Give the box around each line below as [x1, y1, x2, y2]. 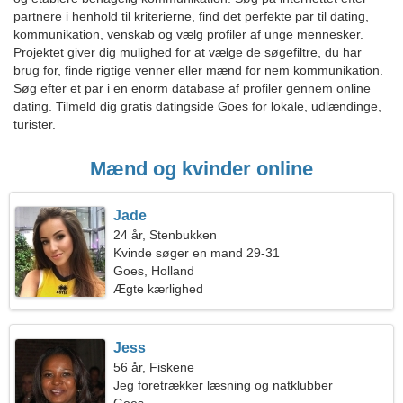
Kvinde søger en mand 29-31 [113, 246, 281, 260]
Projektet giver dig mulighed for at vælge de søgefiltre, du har [13, 45, 362, 59]
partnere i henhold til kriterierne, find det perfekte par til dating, [13, 9, 369, 23]
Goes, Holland [113, 264, 195, 278]
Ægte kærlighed [113, 282, 204, 296]
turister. [13, 117, 56, 131]
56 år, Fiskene [113, 360, 195, 374]
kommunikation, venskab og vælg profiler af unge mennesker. [13, 27, 363, 41]
